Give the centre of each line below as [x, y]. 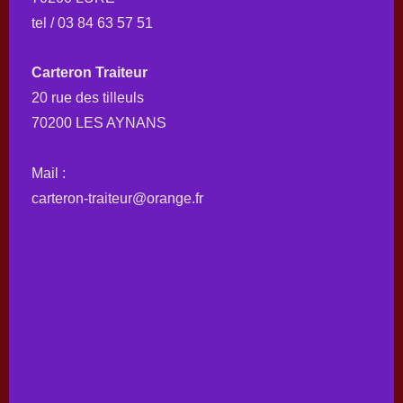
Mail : [49, 174]
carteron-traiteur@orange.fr [117, 198]
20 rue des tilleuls [88, 98]
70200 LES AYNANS [99, 123]
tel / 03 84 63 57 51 [92, 22]
